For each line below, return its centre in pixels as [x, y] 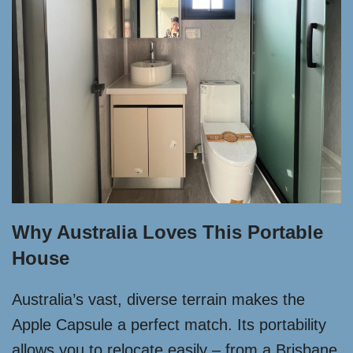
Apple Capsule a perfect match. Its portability [169, 325]
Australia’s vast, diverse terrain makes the [158, 299]
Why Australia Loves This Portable [167, 232]
